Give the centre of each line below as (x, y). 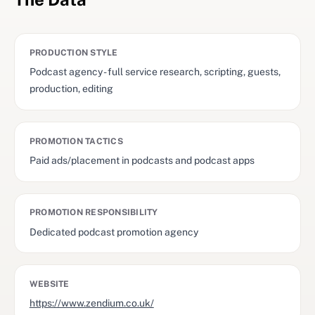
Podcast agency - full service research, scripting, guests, (155, 72)
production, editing (71, 89)
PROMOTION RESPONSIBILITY (94, 213)
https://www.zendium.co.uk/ (91, 303)
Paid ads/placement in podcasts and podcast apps (142, 160)
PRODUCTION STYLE (73, 53)
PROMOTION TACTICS (76, 141)
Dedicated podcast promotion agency (114, 232)
